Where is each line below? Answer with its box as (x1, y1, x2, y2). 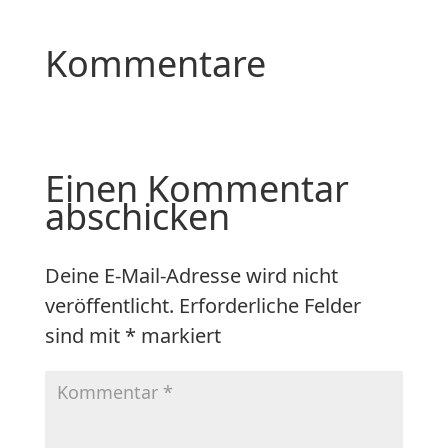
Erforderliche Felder (178, 292, 361, 319)
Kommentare (44, 39, 266, 88)
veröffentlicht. (44, 292, 174, 319)
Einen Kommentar (44, 164, 349, 213)
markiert (135, 322, 221, 349)
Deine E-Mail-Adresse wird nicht (44, 262, 338, 289)
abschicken (44, 192, 230, 241)
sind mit (44, 322, 125, 349)
